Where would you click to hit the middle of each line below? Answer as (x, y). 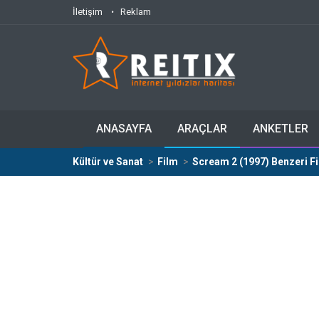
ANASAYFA (124, 129)
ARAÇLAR (202, 129)
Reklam (136, 12)
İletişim (88, 12)
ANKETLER (281, 129)
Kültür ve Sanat (108, 162)
